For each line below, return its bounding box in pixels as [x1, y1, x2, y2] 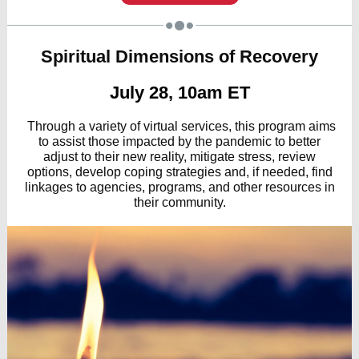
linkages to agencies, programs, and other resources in [24, 180, 335, 194]
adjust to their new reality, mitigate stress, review [43, 150, 316, 163]
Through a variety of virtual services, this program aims [23, 119, 336, 133]
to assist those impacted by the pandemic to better [38, 135, 321, 148]
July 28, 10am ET [109, 83, 250, 103]
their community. [133, 196, 226, 209]
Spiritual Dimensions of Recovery [41, 46, 318, 67]
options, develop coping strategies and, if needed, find [26, 165, 333, 179]
